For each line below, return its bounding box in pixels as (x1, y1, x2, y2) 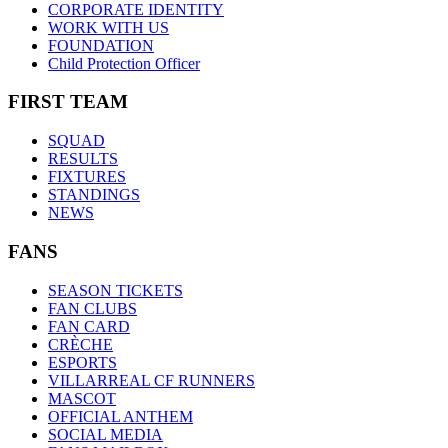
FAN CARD (48, 317, 130, 335)
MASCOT (48, 389, 116, 407)
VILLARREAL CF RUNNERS (48, 371, 255, 389)
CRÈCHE (48, 335, 113, 353)
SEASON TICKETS (48, 281, 183, 299)
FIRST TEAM (8, 91, 128, 113)
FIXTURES (48, 168, 126, 186)
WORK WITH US (48, 18, 169, 36)
